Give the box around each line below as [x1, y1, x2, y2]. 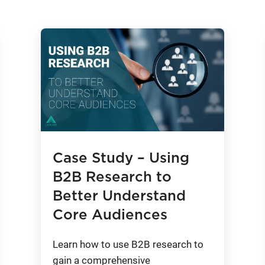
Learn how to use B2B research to [53, 238, 204, 250]
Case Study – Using [53, 151, 190, 166]
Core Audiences [53, 208, 168, 222]
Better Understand [53, 189, 186, 203]
